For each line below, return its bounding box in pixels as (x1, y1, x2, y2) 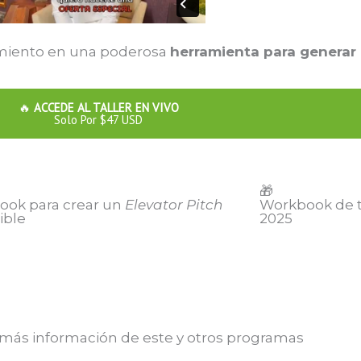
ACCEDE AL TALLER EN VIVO (33, 100, 179, 115)
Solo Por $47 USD (54, 112, 143, 127)
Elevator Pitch (124, 197, 222, 213)
